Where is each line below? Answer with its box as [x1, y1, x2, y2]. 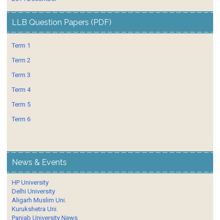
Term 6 [12, 115, 30, 123]
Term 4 [12, 85, 30, 93]
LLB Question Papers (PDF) [12, 17, 111, 27]
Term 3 [12, 71, 30, 79]
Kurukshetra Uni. [12, 205, 58, 213]
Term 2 [12, 56, 30, 64]
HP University [12, 178, 49, 186]
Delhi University [12, 187, 55, 195]
